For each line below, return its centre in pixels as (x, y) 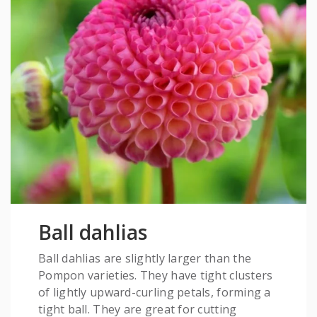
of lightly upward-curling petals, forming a (155, 293)
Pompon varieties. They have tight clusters (156, 276)
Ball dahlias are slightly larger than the (145, 259)
